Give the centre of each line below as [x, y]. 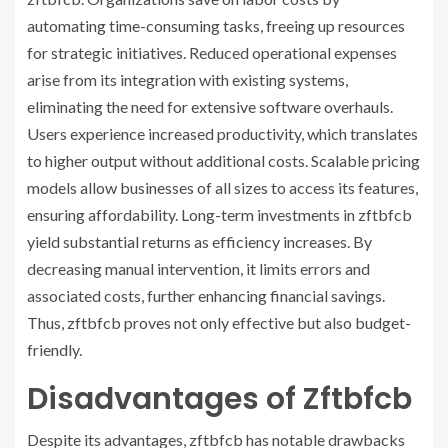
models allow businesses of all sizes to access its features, [222, 188]
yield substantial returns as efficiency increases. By [199, 242]
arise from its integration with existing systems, [187, 80]
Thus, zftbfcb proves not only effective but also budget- [219, 323]
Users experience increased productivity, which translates [222, 134]
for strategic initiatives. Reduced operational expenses [212, 53]
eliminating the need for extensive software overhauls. [210, 107]
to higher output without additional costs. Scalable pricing [223, 161]
